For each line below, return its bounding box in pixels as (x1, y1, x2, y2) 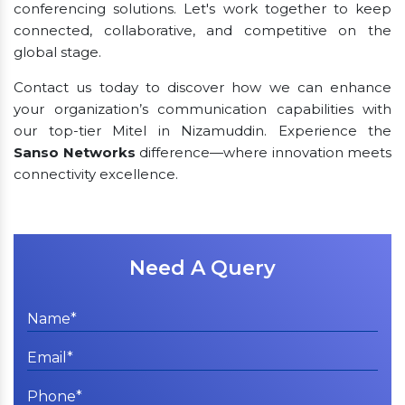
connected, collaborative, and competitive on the (14, 21, 391, 39)
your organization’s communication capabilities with (14, 99, 391, 118)
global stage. (14, 42, 101, 61)
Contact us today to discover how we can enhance (14, 78, 391, 96)
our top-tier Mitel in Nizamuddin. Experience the (14, 121, 391, 139)
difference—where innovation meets (135, 143, 391, 161)
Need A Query (129, 255, 276, 280)
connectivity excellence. (14, 165, 178, 183)
